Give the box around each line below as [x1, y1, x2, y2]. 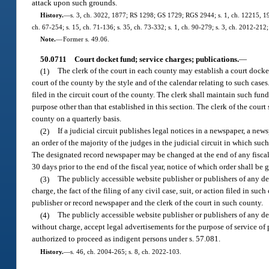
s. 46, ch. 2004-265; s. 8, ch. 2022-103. [70, 247, 181, 255]
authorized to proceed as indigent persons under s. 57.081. [32, 234, 221, 244]
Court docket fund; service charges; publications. [74, 54, 239, 64]
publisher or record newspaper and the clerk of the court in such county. [32, 198, 264, 208]
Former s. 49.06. [62, 35, 109, 43]
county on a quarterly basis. [32, 114, 122, 124]
